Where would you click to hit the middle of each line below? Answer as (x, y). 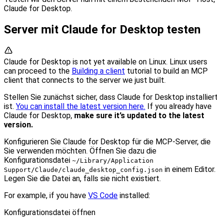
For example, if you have (46, 196)
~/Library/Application (113, 161)
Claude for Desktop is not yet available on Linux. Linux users (106, 62)
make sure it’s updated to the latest (139, 116)
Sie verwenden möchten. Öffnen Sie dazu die (80, 151)
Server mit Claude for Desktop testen (102, 30)
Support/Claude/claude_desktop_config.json (83, 170)
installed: (134, 196)
